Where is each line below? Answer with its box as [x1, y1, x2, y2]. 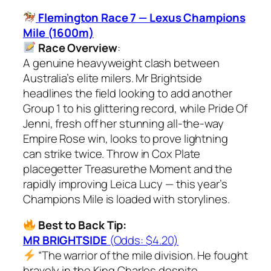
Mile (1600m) [23, 24, 94, 41]
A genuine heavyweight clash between [23, 54, 220, 71]
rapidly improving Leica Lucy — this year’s [23, 175, 227, 192]
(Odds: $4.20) [106, 232, 179, 249]
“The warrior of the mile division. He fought [36, 247, 248, 264]
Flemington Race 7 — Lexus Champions [36, 9, 246, 25]
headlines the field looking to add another [23, 85, 232, 101]
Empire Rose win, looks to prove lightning [23, 130, 228, 146]
